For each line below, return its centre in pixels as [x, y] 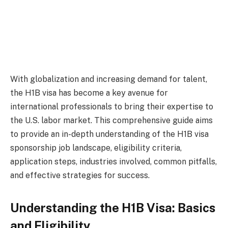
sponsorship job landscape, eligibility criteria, [96, 148]
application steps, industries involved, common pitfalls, [113, 162]
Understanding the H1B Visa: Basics [113, 207]
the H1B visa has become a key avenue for [89, 93]
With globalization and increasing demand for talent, [109, 79]
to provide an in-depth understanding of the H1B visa [109, 134]
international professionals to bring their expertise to [112, 107]
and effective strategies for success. [80, 176]
